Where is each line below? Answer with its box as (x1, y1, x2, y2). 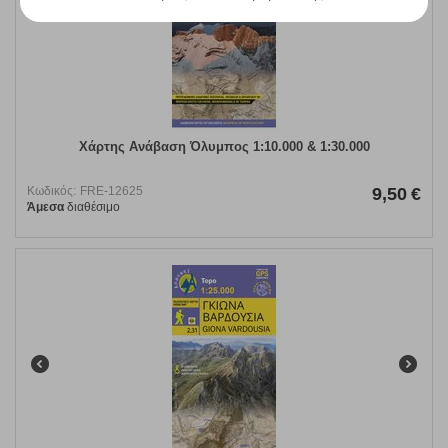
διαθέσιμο (64, 200, 120, 215)
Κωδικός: (27, 184, 76, 199)
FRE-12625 (80, 184, 143, 199)
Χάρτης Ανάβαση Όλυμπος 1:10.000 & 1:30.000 (78, 139, 370, 155)
